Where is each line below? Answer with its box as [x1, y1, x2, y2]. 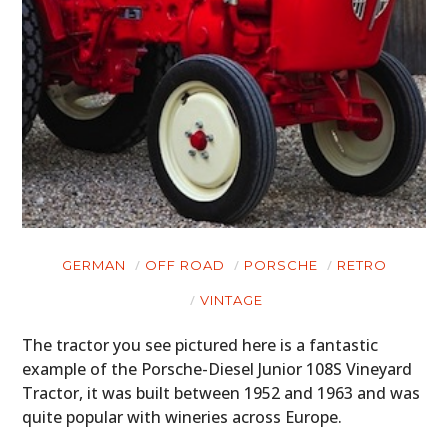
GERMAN [61, 256, 126, 273]
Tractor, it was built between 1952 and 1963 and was [22, 381, 421, 404]
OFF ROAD [144, 256, 225, 273]
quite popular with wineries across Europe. [22, 405, 343, 428]
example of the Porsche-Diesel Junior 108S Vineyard [22, 357, 413, 380]
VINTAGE [200, 291, 263, 308]
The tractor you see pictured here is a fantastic [22, 333, 379, 356]
